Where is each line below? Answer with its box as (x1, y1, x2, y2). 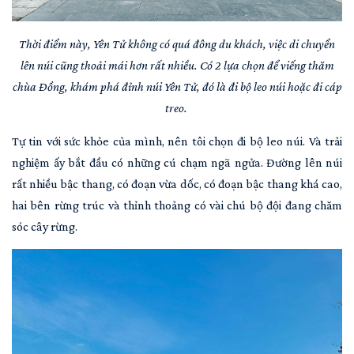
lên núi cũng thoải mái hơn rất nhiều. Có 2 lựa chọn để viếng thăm (20, 58, 334, 72)
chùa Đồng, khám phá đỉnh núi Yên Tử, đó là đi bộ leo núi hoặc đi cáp (12, 79, 342, 93)
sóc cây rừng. (12, 219, 77, 233)
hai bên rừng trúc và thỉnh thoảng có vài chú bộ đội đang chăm (12, 198, 342, 212)
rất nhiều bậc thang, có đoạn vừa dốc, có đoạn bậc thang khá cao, (12, 176, 342, 190)
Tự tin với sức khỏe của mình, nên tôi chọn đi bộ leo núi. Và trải (12, 134, 342, 148)
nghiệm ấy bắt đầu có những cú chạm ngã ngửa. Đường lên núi (12, 155, 342, 169)
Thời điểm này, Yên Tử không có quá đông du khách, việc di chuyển (19, 36, 335, 51)
